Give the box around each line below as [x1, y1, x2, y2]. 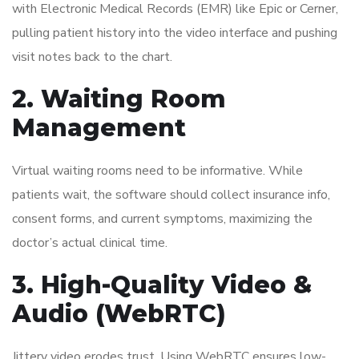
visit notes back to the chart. [12, 48, 172, 67]
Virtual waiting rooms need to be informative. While [12, 162, 303, 180]
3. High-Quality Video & [12, 270, 312, 301]
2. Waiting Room [12, 84, 226, 115]
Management [12, 113, 186, 143]
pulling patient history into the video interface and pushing [12, 24, 337, 42]
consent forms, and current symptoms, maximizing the [12, 210, 313, 228]
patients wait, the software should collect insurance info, [12, 186, 330, 204]
